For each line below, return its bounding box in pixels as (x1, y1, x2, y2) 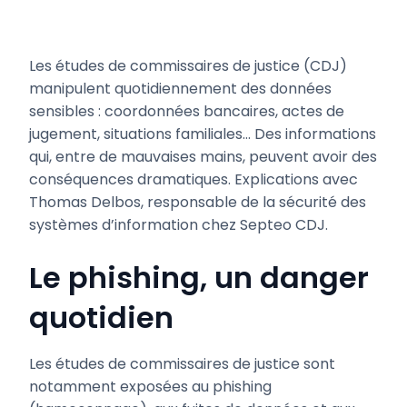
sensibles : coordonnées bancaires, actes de (29, 101, 344, 123)
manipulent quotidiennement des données (29, 78, 332, 100)
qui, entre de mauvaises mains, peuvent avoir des (29, 146, 377, 168)
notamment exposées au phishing (29, 376, 272, 398)
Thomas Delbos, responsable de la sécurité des (29, 192, 366, 213)
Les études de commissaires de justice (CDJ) (29, 55, 347, 77)
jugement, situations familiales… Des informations (29, 124, 376, 145)
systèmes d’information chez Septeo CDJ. (29, 214, 328, 236)
